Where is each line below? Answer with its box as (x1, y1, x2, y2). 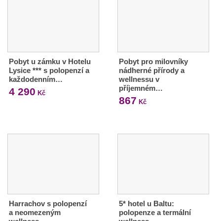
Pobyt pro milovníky (118, 57, 188, 66)
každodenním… (9, 74, 63, 83)
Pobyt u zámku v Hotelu (9, 57, 91, 66)
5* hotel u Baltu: (118, 199, 174, 208)
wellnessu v (118, 74, 159, 83)
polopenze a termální (118, 208, 191, 217)
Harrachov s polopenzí (9, 199, 87, 208)
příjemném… (118, 83, 163, 92)
